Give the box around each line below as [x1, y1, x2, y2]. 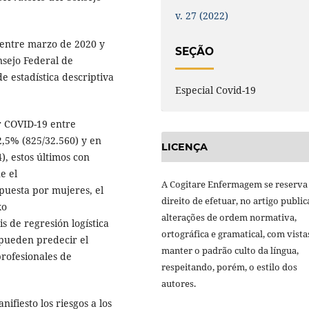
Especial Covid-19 [175, 83, 257, 97]
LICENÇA [161, 141, 208, 154]
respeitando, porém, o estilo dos [161, 261, 297, 274]
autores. [161, 277, 196, 290]
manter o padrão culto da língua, [161, 244, 299, 257]
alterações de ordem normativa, [161, 211, 297, 224]
